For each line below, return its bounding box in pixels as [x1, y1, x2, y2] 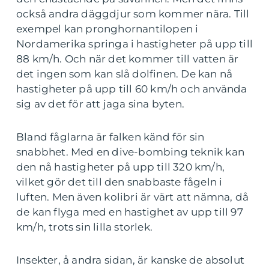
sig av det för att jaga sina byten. [16, 98, 184, 110]
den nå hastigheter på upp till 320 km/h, [16, 161, 225, 173]
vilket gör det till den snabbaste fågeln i [16, 176, 223, 188]
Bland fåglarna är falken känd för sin [16, 131, 205, 143]
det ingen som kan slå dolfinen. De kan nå [16, 68, 233, 80]
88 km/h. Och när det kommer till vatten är [16, 53, 239, 65]
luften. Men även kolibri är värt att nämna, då [16, 191, 249, 203]
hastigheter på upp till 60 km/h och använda [16, 83, 247, 95]
